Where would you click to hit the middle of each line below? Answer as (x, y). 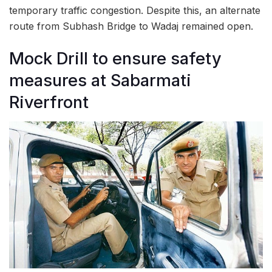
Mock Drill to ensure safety (115, 58)
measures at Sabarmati (100, 80)
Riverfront (49, 102)
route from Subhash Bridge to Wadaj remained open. (131, 26)
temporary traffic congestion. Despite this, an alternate (135, 11)
